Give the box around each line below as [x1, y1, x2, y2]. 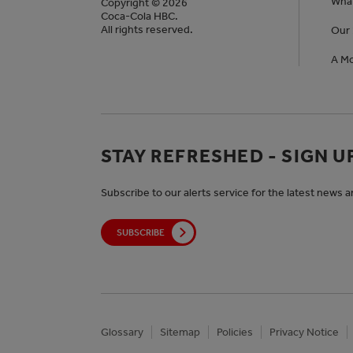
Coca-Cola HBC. [101, 9, 178, 24]
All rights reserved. [101, 23, 193, 37]
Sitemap [160, 325, 200, 339]
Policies [217, 325, 253, 339]
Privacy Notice [269, 325, 339, 339]
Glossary [101, 325, 143, 339]
